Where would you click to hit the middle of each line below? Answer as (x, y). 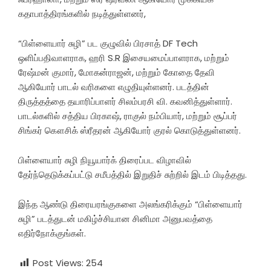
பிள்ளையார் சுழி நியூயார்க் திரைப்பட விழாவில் (105, 160)
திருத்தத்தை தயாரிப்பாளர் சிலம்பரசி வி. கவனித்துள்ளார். (125, 102)
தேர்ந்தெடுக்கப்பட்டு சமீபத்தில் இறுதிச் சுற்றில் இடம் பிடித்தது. (132, 175)
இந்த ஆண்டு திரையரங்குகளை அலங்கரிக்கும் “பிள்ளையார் (130, 204)
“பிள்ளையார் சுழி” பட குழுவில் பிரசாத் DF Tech (108, 44)
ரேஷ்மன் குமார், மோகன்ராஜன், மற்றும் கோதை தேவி (116, 73)
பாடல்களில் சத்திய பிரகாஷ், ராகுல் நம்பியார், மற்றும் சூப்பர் (128, 116)
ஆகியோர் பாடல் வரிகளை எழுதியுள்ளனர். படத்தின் (114, 87)
